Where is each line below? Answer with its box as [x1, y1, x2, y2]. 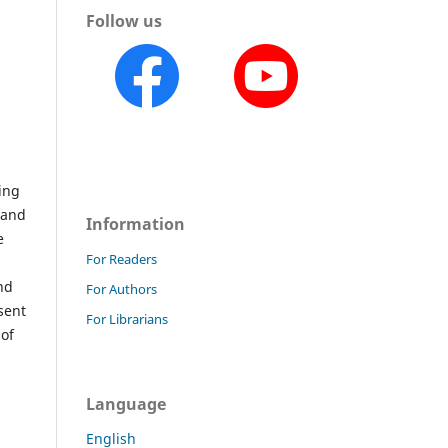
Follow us [86, 9, 162, 32]
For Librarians [86, 309, 168, 328]
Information [86, 212, 185, 235]
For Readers [86, 249, 157, 268]
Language [86, 392, 166, 415]
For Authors [86, 279, 157, 298]
